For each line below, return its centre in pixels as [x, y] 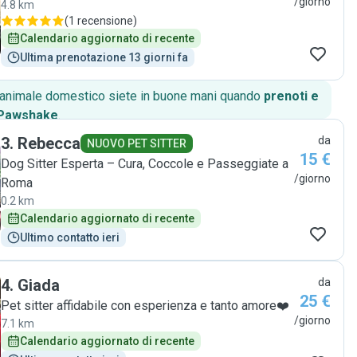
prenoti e [291, 96]
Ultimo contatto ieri [70, 237]
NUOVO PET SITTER [137, 143]
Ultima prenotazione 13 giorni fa [104, 57]
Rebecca [49, 143]
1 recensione [101, 21]
